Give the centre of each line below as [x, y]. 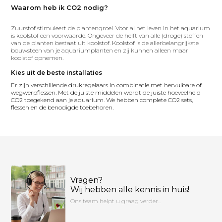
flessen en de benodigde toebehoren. [62, 107]
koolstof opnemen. [37, 58]
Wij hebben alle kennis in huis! [130, 190]
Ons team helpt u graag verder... [116, 201]
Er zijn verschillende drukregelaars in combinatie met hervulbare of [107, 85]
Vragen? [87, 180]
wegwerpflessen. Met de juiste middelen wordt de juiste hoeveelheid [106, 92]
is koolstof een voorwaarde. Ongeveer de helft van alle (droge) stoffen [107, 35]
